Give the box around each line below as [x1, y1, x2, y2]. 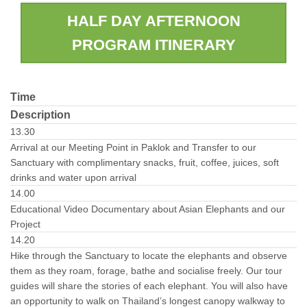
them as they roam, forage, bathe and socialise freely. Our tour [10, 265, 282, 276]
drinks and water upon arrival [10, 171, 136, 183]
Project [10, 218, 40, 230]
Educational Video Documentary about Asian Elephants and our [10, 203, 285, 214]
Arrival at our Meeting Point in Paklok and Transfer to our [10, 141, 256, 153]
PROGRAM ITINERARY [71, 36, 236, 53]
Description [10, 108, 71, 121]
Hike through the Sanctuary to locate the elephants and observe [10, 249, 287, 261]
